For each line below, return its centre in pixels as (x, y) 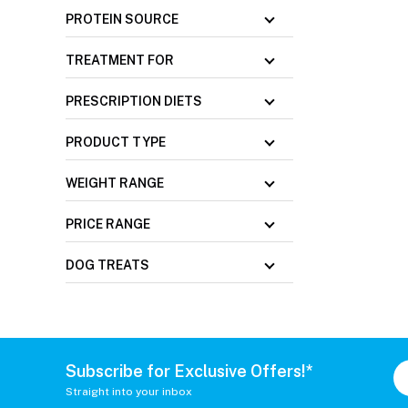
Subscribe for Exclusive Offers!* (189, 371)
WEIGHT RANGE (115, 184)
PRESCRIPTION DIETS (134, 102)
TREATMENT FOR (120, 61)
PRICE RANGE (108, 224)
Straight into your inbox (129, 391)
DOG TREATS (107, 265)
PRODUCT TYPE (116, 143)
